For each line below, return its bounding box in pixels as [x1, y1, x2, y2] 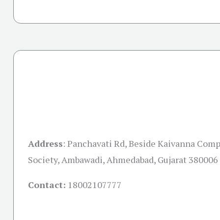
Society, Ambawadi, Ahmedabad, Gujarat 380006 [28, 154, 218, 165]
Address [28, 137, 63, 149]
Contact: [28, 179, 66, 191]
